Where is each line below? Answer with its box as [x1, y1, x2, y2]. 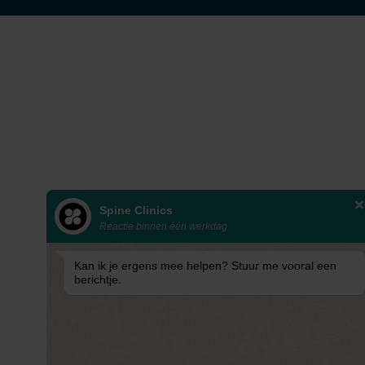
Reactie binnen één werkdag [99, 221, 228, 232]
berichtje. [74, 274, 122, 286]
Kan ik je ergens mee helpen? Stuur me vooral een [74, 260, 337, 272]
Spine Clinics [99, 204, 174, 217]
